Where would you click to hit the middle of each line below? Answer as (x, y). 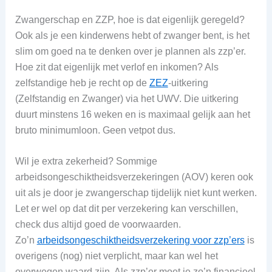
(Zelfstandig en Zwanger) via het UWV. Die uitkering (127, 98)
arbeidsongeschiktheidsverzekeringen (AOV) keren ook (134, 177)
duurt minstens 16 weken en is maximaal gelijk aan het (132, 114)
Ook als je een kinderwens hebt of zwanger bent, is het (132, 35)
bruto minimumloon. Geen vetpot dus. (95, 130)
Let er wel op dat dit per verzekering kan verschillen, (126, 209)
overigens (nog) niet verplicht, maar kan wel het (116, 256)
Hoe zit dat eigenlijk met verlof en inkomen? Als (117, 67)
